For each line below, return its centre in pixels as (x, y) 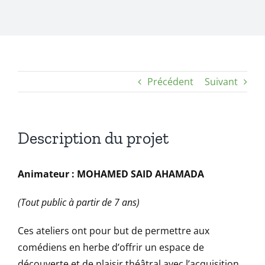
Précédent (170, 82)
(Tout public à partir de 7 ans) (79, 202)
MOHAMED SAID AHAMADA (140, 174)
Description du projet (93, 138)
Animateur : (46, 174)
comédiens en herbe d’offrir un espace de (111, 247)
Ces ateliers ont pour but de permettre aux (114, 231)
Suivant (221, 82)
